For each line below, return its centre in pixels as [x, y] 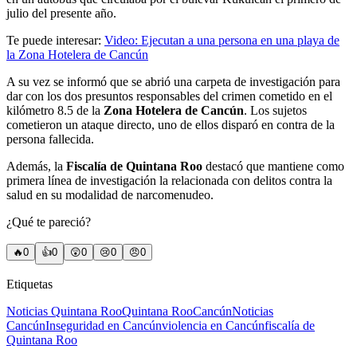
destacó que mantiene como [273, 166]
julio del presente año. [61, 13]
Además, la [36, 166]
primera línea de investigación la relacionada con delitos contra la [169, 180]
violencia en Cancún [213, 325]
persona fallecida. [50, 139]
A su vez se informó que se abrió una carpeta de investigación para [173, 81]
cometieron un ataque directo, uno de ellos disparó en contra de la [171, 124]
